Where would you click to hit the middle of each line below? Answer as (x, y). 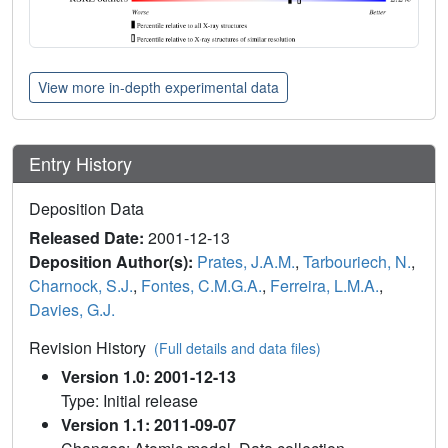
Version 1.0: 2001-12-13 (148, 376)
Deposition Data (86, 208)
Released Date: (88, 237)
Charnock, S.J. (81, 285)
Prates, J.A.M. (246, 261)
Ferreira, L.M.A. (324, 285)
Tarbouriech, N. (357, 261)
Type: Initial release (129, 400)
